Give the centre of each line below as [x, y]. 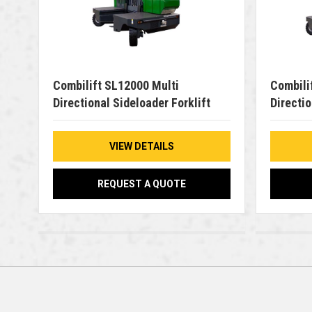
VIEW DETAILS [141, 147]
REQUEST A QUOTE [141, 184]
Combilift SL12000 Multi [116, 86]
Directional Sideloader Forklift [131, 103]
